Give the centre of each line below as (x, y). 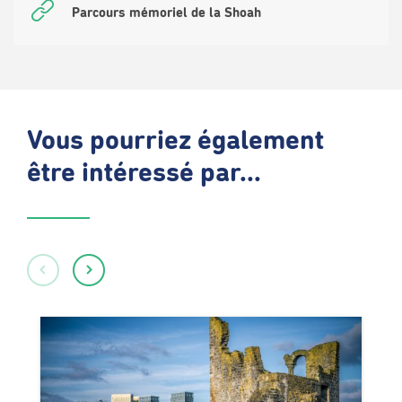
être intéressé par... (144, 174)
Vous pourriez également (175, 142)
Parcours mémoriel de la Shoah (166, 13)
